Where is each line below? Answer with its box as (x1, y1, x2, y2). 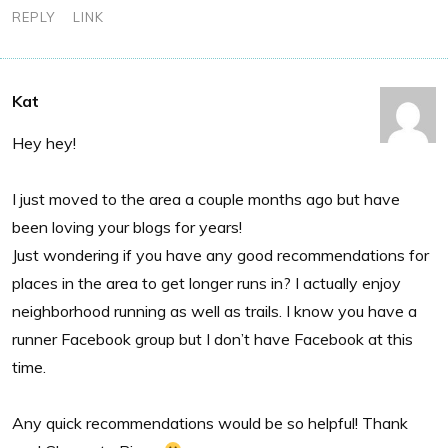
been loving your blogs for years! (12, 216, 242, 237)
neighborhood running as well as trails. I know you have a (12, 300, 417, 321)
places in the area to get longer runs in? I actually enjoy (12, 272, 401, 293)
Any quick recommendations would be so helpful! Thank (12, 412, 408, 433)
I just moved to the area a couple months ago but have (12, 188, 400, 209)
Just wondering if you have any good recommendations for (12, 244, 429, 265)
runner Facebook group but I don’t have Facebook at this (12, 328, 413, 349)
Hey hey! (12, 132, 76, 153)
